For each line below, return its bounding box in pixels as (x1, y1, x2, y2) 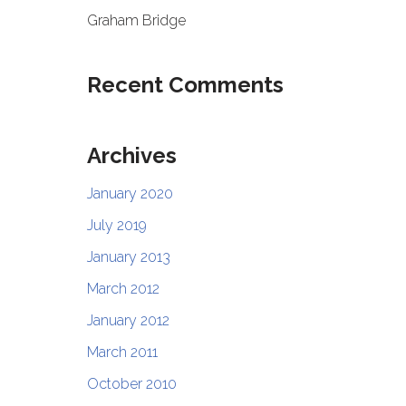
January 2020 (86, 185, 173, 203)
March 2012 (86, 280, 159, 298)
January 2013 (86, 248, 170, 266)
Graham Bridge (86, 12, 186, 30)
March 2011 (86, 343, 158, 362)
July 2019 (86, 217, 147, 235)
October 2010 (86, 375, 177, 393)
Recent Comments (86, 72, 284, 99)
